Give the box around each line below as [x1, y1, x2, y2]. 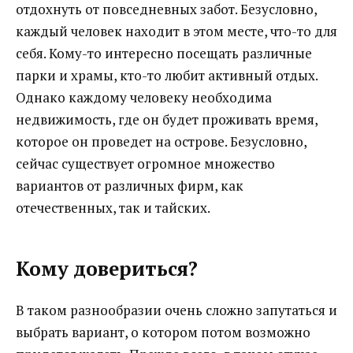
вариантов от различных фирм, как [16, 176, 243, 195]
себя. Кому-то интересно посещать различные [16, 43, 312, 62]
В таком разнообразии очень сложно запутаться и [16, 301, 337, 320]
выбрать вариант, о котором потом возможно [16, 323, 310, 342]
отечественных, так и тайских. [16, 198, 210, 217]
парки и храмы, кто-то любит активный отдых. [16, 65, 318, 84]
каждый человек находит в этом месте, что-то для [16, 21, 337, 40]
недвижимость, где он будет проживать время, [16, 110, 318, 128]
